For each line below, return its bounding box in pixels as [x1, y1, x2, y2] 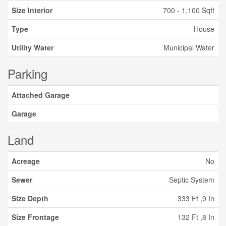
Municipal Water [163, 42, 214, 52]
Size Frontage [12, 212, 59, 222]
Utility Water [12, 42, 53, 52]
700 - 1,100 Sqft [163, 5, 214, 15]
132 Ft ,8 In [178, 212, 214, 222]
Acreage [12, 156, 40, 166]
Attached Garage [12, 90, 70, 100]
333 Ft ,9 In [178, 193, 214, 203]
